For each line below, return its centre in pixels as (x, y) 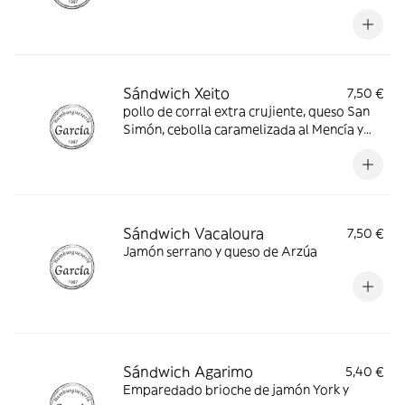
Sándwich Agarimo (188, 372)
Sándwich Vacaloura (193, 233)
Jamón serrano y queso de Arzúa (220, 251)
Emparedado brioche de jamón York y (236, 390)
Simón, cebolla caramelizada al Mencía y (243, 129)
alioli (138, 147)
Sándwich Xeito (176, 93)
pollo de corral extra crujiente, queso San (246, 111)
